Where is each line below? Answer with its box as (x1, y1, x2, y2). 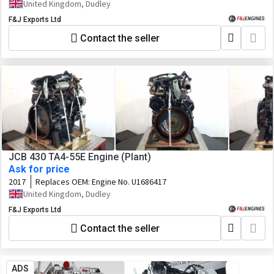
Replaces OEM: (35, 176, 92, 187)
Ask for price (9, 163, 70, 175)
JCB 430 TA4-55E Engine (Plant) (9, 151, 151, 163)
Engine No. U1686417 (92, 176, 166, 187)
